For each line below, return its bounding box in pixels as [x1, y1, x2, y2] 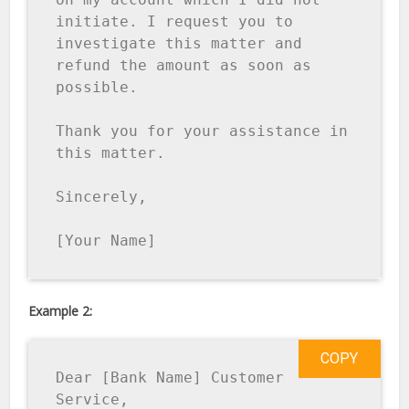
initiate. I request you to [56, 13, 294, 31]
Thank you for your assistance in [56, 122, 349, 141]
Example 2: [28, 302, 93, 320]
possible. [56, 79, 148, 97]
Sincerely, [56, 188, 157, 206]
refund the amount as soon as [56, 57, 312, 75]
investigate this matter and [56, 35, 303, 53]
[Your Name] [56, 232, 157, 250]
